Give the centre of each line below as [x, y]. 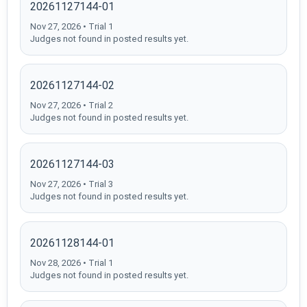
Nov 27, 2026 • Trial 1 [72, 26]
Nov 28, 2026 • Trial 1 [72, 262]
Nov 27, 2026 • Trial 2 [72, 105]
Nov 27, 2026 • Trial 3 [72, 184]
